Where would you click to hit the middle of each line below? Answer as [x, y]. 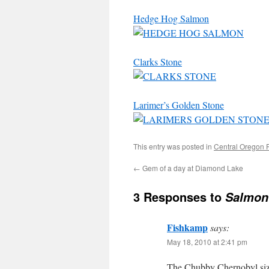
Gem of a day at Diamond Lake [192, 168]
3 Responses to [179, 197]
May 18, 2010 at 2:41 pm [207, 242]
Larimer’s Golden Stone [179, 105]
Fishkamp [187, 227]
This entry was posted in [174, 146]
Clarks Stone [158, 62]
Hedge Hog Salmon [171, 18]
